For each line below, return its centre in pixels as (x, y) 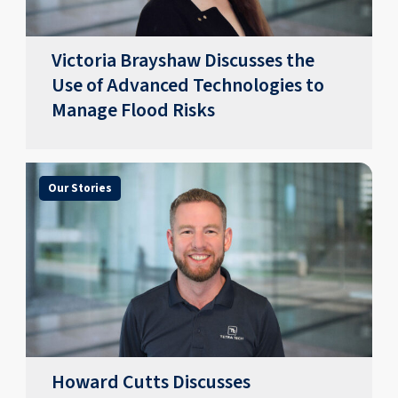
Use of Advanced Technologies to (188, 86)
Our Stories (80, 188)
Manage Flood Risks (134, 111)
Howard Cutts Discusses (151, 382)
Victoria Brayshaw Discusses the (183, 61)
